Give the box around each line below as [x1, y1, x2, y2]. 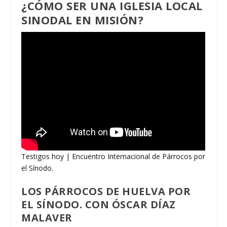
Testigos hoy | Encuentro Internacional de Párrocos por [21, 151, 206, 161]
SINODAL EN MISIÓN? [21, 12, 144, 27]
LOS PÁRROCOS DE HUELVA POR [21, 184, 191, 198]
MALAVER [21, 210, 72, 224]
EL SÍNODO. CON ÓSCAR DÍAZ [21, 197, 176, 211]
